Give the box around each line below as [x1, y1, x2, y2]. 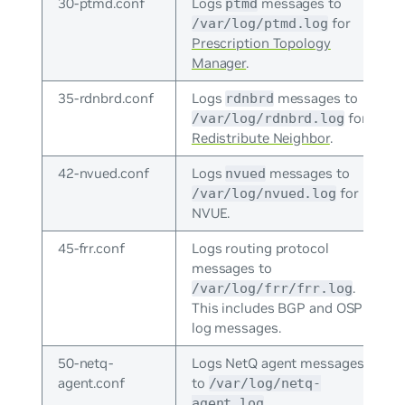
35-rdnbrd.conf [57, 89, 154, 107]
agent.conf [57, 373, 125, 391]
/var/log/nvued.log [191, 184, 337, 202]
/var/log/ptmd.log [191, 14, 329, 32]
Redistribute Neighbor [191, 128, 330, 146]
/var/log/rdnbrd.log [191, 109, 344, 127]
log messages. [191, 318, 281, 336]
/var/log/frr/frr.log [191, 279, 353, 297]
